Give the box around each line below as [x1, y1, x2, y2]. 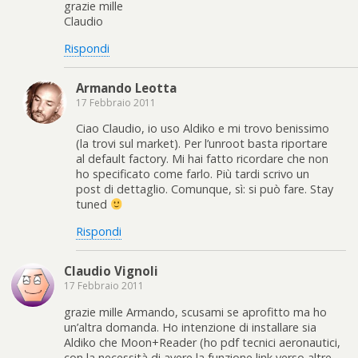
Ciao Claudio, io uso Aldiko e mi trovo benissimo [76, 121, 329, 137]
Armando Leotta [76, 80, 177, 97]
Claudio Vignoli [64, 263, 158, 280]
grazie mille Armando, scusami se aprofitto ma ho [64, 304, 327, 320]
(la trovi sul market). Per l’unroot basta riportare [76, 136, 328, 152]
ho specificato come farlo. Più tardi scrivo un [76, 166, 309, 182]
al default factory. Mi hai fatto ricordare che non [76, 151, 328, 167]
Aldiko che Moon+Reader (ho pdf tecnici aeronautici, [64, 334, 340, 350]
